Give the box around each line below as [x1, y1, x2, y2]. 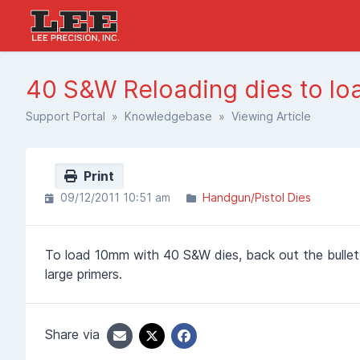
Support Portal [26, 109, 105, 123]
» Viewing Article [212, 109, 311, 123]
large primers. [45, 265, 122, 282]
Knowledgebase [125, 109, 212, 123]
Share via [45, 326, 100, 342]
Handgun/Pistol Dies [202, 190, 311, 204]
